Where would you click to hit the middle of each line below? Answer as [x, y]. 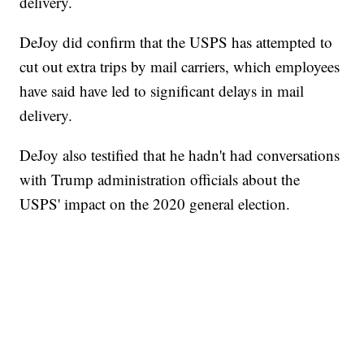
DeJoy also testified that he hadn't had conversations [180, 155]
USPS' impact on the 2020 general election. [155, 204]
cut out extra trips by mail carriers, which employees [180, 67]
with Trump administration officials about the [160, 180]
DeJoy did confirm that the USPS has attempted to [176, 42]
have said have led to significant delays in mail [162, 91]
